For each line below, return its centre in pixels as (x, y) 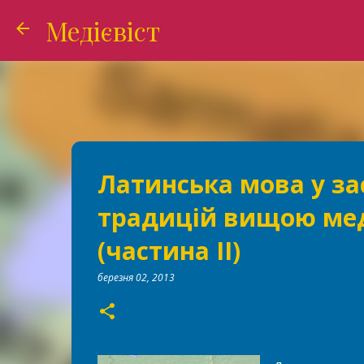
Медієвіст (103, 30)
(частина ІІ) (169, 251)
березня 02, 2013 (136, 277)
